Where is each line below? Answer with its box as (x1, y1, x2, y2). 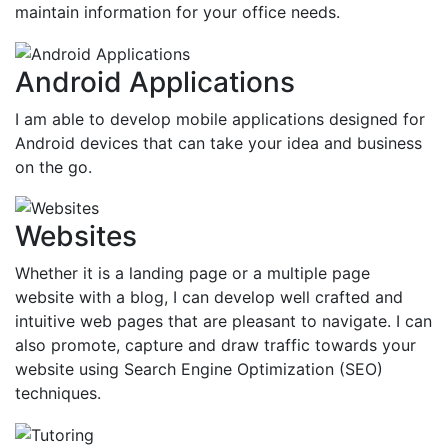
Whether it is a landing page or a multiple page (15, 263, 370, 284)
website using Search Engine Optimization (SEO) (15, 359, 383, 380)
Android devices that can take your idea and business (15, 132, 422, 153)
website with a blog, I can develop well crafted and (15, 287, 403, 308)
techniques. (15, 383, 101, 404)
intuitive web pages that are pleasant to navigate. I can (15, 311, 432, 332)
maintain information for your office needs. (15, 2, 340, 23)
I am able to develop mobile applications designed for (15, 108, 425, 129)
